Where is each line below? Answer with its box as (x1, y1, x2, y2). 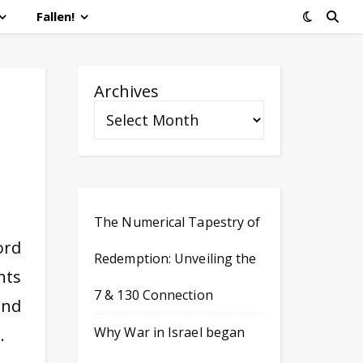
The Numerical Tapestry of (94, 213, 261, 231)
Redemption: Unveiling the (94, 250, 257, 267)
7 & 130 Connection (94, 286, 213, 304)
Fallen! (36, 8, 75, 24)
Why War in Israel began (94, 323, 246, 341)
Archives (94, 80, 159, 102)
